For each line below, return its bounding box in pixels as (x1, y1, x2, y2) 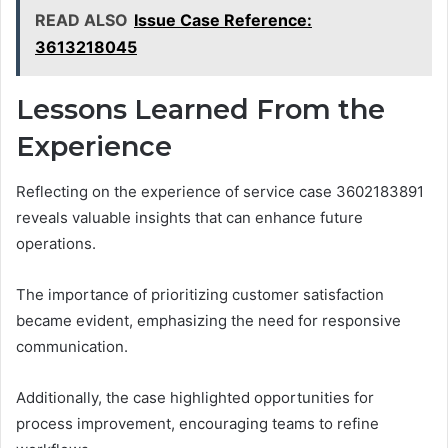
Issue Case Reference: (134, 10, 312, 31)
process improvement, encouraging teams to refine (16, 413, 379, 433)
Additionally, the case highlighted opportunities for (16, 387, 374, 407)
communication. (16, 336, 128, 356)
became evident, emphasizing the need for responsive (16, 310, 401, 330)
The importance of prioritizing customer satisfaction (16, 284, 384, 304)
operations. (16, 233, 96, 253)
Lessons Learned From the (16, 93, 385, 127)
